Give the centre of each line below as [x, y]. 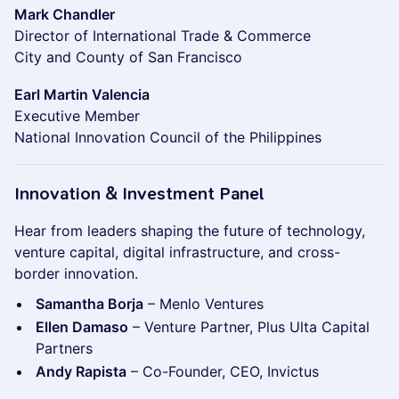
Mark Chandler [65, 14]
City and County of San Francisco [128, 57]
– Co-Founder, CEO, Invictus [223, 371]
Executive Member [77, 116]
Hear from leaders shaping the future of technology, [190, 231]
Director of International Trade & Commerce [163, 36]
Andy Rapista [81, 371]
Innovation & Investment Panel [139, 194]
